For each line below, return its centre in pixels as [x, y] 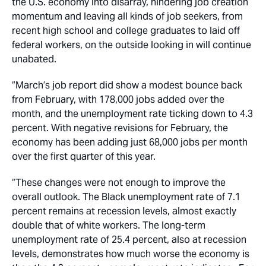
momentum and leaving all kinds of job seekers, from [127, 16]
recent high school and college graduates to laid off [126, 31]
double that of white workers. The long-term [109, 225]
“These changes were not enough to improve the [119, 183]
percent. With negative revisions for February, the [120, 128]
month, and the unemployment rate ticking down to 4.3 [132, 114]
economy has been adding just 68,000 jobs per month [130, 142]
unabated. [34, 59]
